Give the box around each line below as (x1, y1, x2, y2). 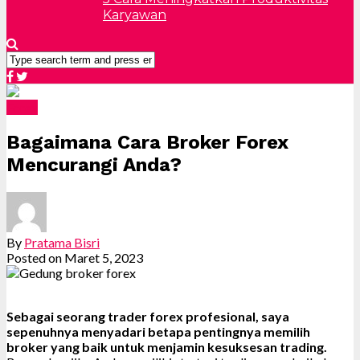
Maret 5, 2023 (64, 249, 143, 265)
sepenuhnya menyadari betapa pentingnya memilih (6, 323, 310, 339)
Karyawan (103, 6, 166, 22)
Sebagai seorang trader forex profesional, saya (6, 308, 289, 324)
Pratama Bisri (24, 234, 100, 250)
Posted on (6, 249, 62, 265)
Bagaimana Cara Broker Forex (6, 130, 288, 153)
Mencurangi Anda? (6, 153, 182, 176)
